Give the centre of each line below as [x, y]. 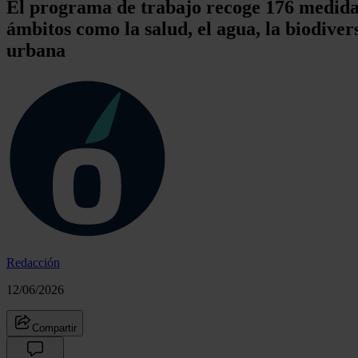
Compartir [54, 328]
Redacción [33, 262]
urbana [36, 50]
